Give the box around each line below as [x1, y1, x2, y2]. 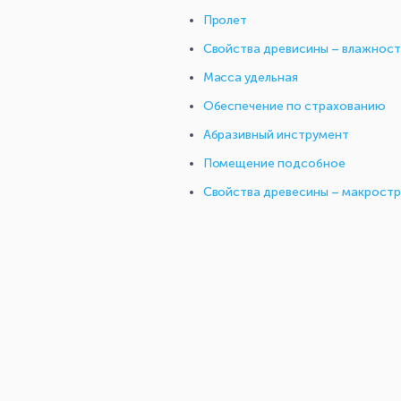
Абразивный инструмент [202, 127, 350, 143]
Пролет [202, 13, 248, 29]
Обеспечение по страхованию [202, 98, 386, 115]
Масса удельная [202, 70, 299, 86]
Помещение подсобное [202, 156, 346, 172]
